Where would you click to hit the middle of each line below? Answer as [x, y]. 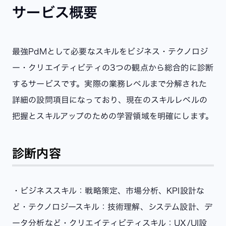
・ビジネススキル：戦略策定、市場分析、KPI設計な [108, 190]
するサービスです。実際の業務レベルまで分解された [109, 83]
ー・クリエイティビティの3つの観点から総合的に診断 [113, 67]
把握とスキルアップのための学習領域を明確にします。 [113, 116]
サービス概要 [55, 12]
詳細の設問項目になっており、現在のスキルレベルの [110, 100]
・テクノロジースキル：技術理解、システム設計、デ [117, 207]
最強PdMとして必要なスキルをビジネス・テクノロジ [110, 51]
